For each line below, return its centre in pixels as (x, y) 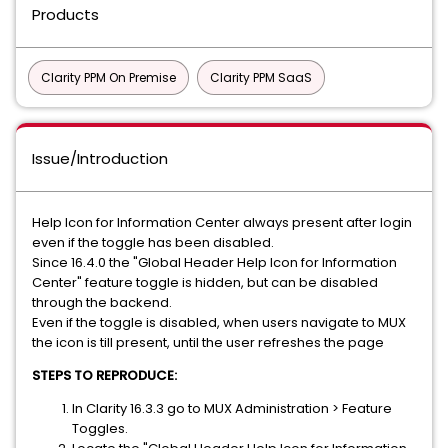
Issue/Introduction (100, 158)
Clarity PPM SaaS (261, 77)
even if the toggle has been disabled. (153, 242)
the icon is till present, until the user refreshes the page (208, 342)
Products (65, 14)
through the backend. (102, 302)
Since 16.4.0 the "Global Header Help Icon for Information (214, 262)
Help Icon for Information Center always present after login (222, 222)
